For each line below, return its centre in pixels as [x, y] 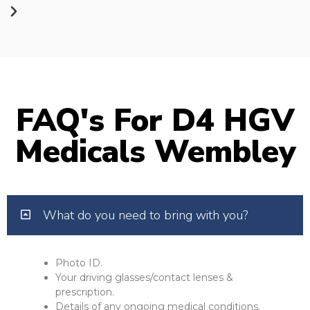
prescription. [85, 292]
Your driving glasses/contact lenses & [144, 278]
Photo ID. [79, 263]
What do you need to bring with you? [146, 216]
